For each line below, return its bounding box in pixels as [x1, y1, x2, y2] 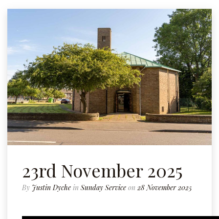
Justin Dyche [32, 183, 71, 193]
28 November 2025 [137, 183, 192, 193]
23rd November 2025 [22, 158, 182, 182]
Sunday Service [81, 183, 126, 193]
